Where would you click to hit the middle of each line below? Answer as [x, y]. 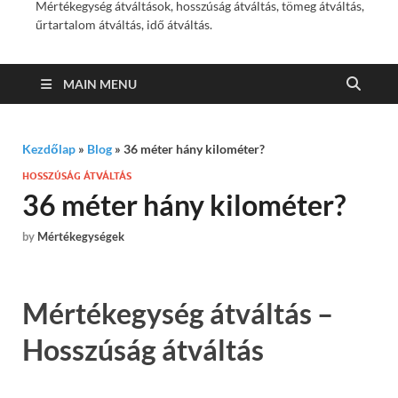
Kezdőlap [49, 149]
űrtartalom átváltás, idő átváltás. [124, 24]
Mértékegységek [81, 237]
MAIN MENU [100, 84]
